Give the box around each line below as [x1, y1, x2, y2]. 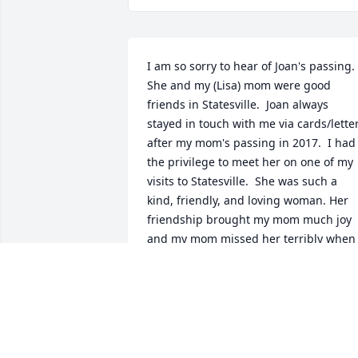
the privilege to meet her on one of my [147, 154, 353, 170]
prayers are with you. [147, 288, 261, 304]
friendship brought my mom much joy [147, 212, 352, 228]
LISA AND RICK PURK [147, 325, 262, 341]
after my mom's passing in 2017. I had [147, 135, 356, 151]
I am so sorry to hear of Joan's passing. [147, 58, 355, 74]
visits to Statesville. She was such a [147, 173, 337, 189]
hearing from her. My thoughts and [147, 269, 340, 285]
